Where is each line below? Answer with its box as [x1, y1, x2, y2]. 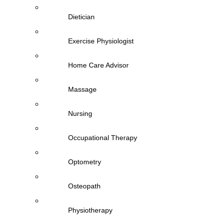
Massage [68, 85, 97, 93]
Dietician [68, 13, 95, 21]
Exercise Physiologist [68, 37, 134, 45]
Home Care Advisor [68, 61, 129, 69]
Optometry [68, 158, 101, 166]
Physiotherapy [68, 206, 112, 214]
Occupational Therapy [68, 134, 137, 142]
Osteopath [68, 182, 101, 190]
